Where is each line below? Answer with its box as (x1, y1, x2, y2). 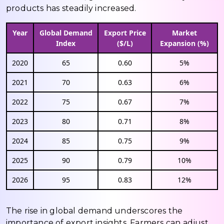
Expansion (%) (160, 38, 209, 48)
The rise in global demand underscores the (6, 205, 183, 215)
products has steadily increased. (6, 3, 136, 13)
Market (172, 27, 197, 37)
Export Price (103, 27, 146, 37)
